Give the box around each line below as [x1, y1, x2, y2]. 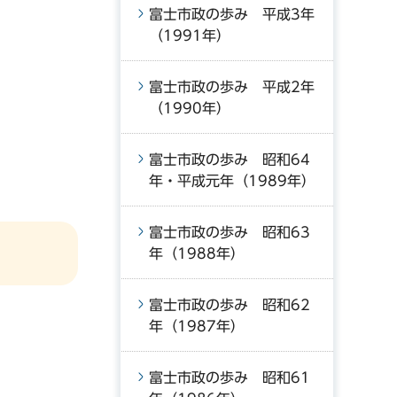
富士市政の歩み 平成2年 [149, 80, 315, 94]
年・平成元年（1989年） [149, 174, 315, 188]
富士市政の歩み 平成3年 [149, 7, 315, 21]
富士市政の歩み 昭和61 [149, 370, 310, 385]
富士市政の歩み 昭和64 [149, 152, 310, 167]
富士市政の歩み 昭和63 [149, 225, 310, 239]
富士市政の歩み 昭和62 [149, 298, 310, 312]
